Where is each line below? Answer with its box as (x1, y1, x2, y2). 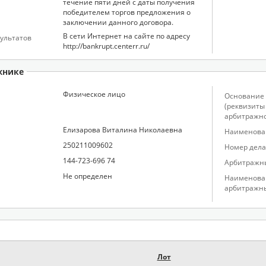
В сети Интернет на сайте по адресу (63, 31, 190, 41)
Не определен (63, 171, 112, 181)
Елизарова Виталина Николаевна (63, 125, 182, 135)
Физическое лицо (63, 89, 125, 99)
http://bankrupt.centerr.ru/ (63, 41, 150, 51)
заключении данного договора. (63, 17, 173, 27)
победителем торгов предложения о (63, 7, 191, 17)
